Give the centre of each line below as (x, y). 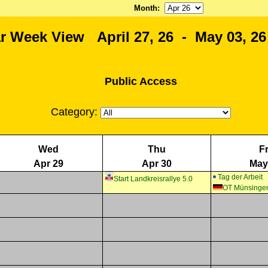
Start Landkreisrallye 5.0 (153, 179)
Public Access (141, 82)
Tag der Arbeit (240, 177)
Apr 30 (157, 164)
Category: (76, 112)
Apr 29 (48, 164)
